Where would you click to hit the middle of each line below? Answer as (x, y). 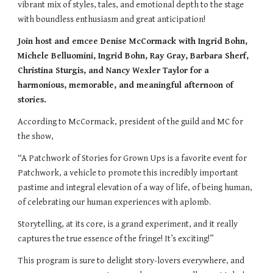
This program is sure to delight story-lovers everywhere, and (131, 260)
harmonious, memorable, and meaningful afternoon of (126, 85)
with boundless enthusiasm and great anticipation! (112, 19)
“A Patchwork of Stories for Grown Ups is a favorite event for (133, 158)
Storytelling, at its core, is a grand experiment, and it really (128, 224)
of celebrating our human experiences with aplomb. (115, 202)
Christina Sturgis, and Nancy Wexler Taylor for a (114, 70)
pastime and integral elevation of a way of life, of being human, (135, 187)
